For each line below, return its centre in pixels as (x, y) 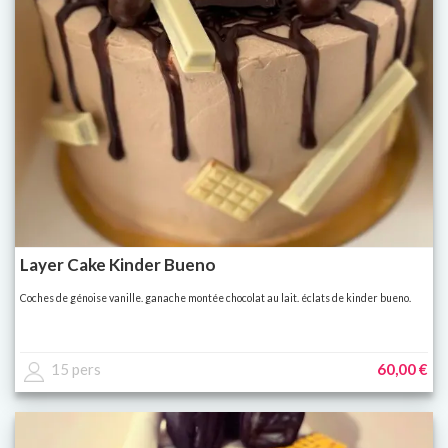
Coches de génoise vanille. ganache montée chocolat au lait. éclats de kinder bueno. (215, 298)
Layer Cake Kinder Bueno (118, 265)
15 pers (76, 369)
